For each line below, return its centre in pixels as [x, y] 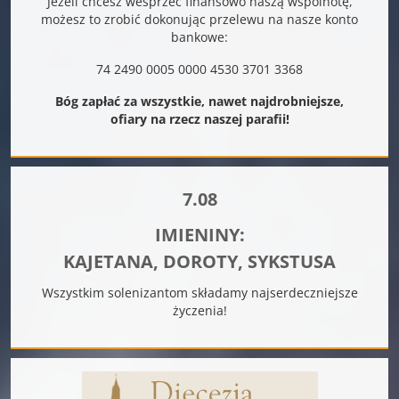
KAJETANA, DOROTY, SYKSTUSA [199, 261]
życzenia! [199, 310]
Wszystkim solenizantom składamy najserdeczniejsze [199, 292]
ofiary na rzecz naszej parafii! [199, 118]
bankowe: [199, 37]
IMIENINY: [199, 234]
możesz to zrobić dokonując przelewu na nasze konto [199, 19]
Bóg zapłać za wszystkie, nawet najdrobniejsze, [199, 101]
